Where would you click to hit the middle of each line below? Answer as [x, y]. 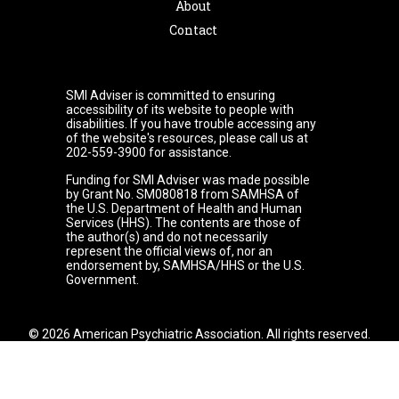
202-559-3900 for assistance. [149, 152]
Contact [193, 29]
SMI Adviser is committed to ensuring [171, 95]
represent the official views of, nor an [169, 251]
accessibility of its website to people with [180, 109]
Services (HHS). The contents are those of [183, 222]
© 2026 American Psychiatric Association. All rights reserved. [199, 334]
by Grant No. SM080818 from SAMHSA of [183, 194]
